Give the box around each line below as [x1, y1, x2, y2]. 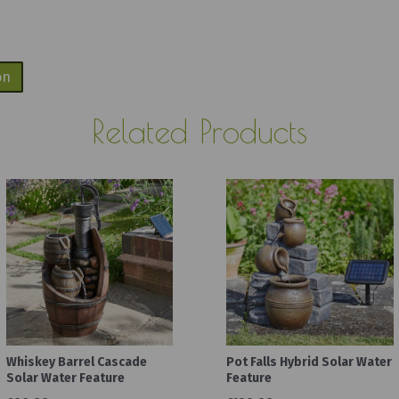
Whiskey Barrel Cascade [5, 354, 147, 370]
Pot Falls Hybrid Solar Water [226, 354, 392, 370]
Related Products [92, 111, 307, 150]
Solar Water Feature [5, 370, 125, 387]
